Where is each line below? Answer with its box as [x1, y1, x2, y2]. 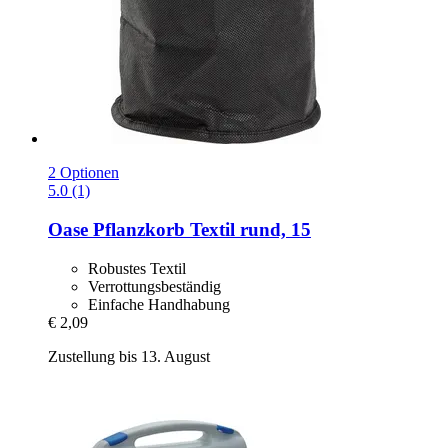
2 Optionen [48, 164, 119, 182]
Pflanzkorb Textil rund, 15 [88, 219, 311, 241]
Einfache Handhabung [88, 295, 230, 313]
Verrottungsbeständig [88, 277, 221, 295]
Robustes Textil [88, 259, 186, 277]
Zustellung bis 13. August [48, 347, 210, 365]
